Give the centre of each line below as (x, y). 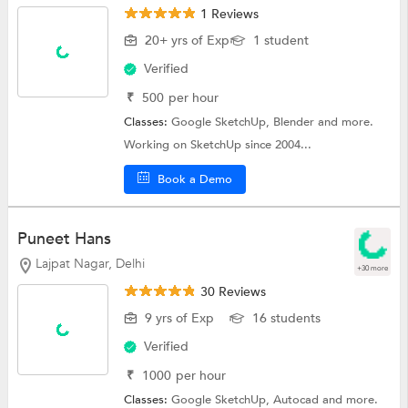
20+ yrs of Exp (188, 40)
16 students (287, 319)
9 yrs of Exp (180, 319)
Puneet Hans (64, 240)
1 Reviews (228, 14)
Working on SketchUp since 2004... (218, 144)
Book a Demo (195, 179)
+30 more (373, 269)
